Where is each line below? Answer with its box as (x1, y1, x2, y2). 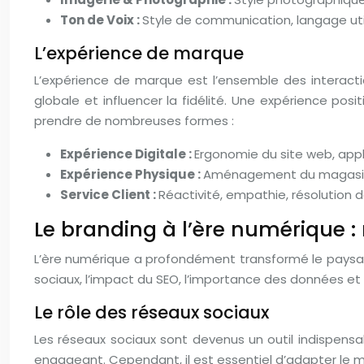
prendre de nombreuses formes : (34, 112, 234, 129)
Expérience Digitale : (60, 145, 194, 162)
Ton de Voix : (60, 11, 142, 28)
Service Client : (60, 186, 158, 203)
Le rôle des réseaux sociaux (34, 301, 269, 324)
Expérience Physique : (60, 166, 203, 183)
